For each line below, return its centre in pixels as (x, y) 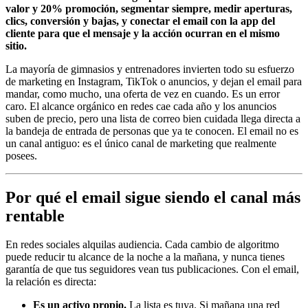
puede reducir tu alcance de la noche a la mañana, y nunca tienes (145, 257)
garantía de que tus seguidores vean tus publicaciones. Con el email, (152, 269)
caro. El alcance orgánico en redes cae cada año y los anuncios (141, 106)
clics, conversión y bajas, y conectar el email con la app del (140, 21)
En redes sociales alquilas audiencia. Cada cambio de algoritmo (142, 245)
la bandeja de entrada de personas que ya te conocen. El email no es (152, 131)
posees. (21, 155)
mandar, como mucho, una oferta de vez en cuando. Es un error (143, 93)
